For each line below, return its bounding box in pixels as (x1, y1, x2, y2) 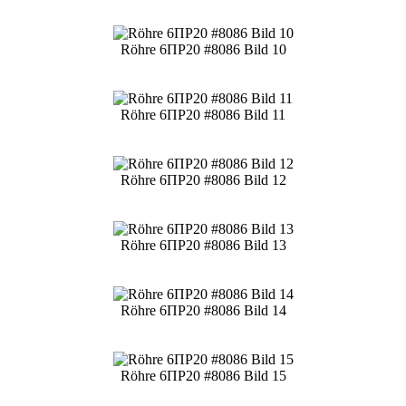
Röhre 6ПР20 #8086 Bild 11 (121, 106, 285, 122)
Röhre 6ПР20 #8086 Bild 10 (120, 41, 286, 57)
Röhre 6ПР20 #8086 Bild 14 (120, 302, 286, 318)
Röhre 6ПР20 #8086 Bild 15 (120, 367, 286, 383)
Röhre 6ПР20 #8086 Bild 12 (120, 171, 286, 188)
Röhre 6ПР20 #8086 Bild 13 (120, 237, 286, 253)
